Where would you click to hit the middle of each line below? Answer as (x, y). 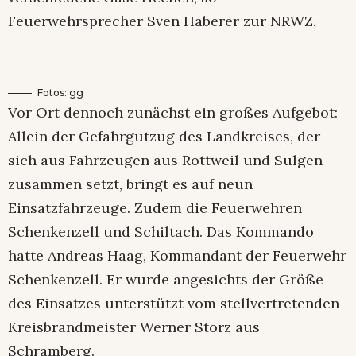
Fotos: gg (60, 92)
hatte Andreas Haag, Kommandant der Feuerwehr (177, 255)
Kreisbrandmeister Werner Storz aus (134, 327)
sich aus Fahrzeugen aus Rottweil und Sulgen (165, 160)
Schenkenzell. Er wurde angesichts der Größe (166, 279)
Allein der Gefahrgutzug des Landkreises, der (164, 136)
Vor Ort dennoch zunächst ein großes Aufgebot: (173, 112)
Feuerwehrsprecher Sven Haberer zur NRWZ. (162, 21)
